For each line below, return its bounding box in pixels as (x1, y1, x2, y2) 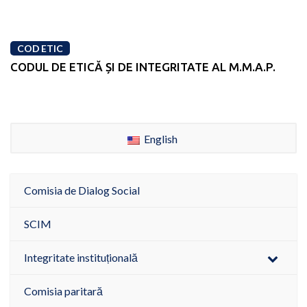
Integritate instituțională (24, 251, 138, 265)
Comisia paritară (24, 284, 103, 298)
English (141, 132, 177, 145)
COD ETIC (17, 42, 63, 55)
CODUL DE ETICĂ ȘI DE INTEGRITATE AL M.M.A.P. (10, 60, 275, 74)
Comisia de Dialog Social (24, 184, 140, 197)
